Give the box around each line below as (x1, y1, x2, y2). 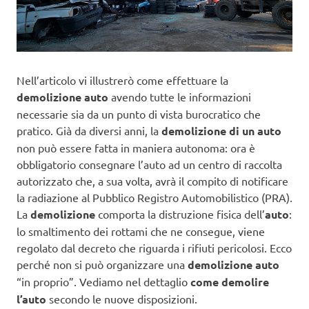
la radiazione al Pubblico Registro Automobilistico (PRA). (17, 190, 292, 204)
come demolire (190, 274, 269, 289)
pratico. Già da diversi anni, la (17, 123, 161, 137)
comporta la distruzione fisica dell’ (95, 206, 265, 221)
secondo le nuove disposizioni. (46, 291, 197, 306)
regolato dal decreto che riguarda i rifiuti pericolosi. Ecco (17, 240, 292, 255)
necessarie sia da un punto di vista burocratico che (17, 106, 261, 121)
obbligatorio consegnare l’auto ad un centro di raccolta (17, 157, 282, 171)
